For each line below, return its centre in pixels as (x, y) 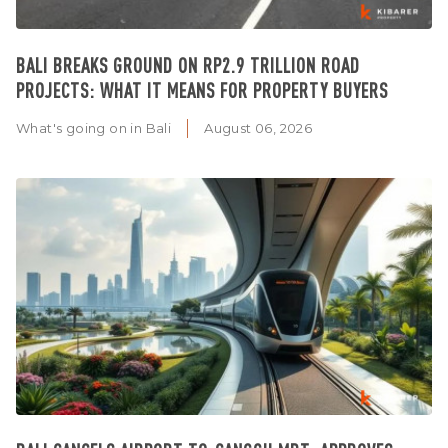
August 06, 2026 (258, 127)
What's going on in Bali (94, 127)
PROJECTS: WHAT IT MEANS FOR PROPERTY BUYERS (202, 89)
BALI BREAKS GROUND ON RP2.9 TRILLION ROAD (188, 64)
